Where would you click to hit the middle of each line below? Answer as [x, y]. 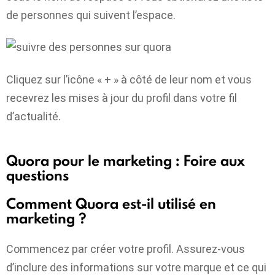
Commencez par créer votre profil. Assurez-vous [126, 249]
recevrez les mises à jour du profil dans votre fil [122, 98]
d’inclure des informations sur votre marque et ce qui [136, 267]
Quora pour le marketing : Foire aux [126, 160]
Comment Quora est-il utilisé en [111, 204]
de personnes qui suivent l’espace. [91, 15]
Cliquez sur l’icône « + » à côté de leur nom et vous [129, 79]
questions [37, 175]
